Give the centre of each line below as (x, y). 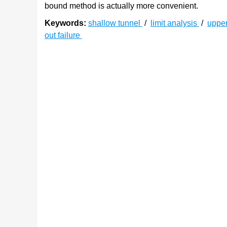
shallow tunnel (115, 23)
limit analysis (175, 23)
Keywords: (65, 23)
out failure (63, 35)
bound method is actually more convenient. (121, 6)
